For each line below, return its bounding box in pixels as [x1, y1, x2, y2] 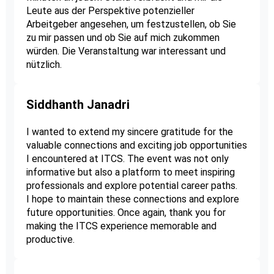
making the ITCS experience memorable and [26, 220, 217, 232]
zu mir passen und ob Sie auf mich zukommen [26, 32, 220, 44]
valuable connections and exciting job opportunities [26, 139, 247, 152]
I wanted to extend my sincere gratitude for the [26, 126, 233, 138]
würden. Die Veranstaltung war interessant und [26, 45, 226, 57]
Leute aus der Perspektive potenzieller [26, 5, 194, 17]
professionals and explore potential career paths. [26, 180, 237, 192]
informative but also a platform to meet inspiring [26, 166, 235, 179]
